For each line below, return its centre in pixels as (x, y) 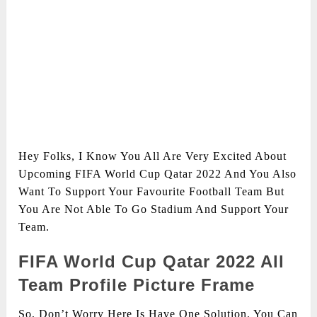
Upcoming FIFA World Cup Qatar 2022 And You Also (158, 174)
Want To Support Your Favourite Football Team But (152, 192)
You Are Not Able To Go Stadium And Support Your (154, 209)
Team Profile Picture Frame (137, 285)
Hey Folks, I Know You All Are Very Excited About (153, 156)
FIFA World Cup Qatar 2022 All (152, 262)
